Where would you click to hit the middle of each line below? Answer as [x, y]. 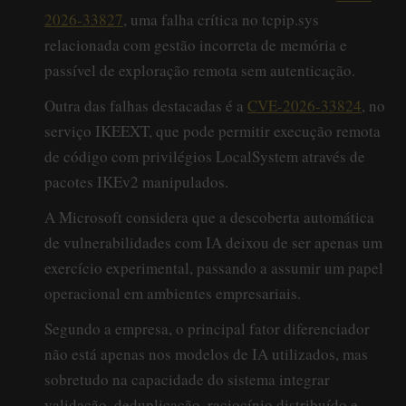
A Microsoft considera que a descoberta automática [209, 217]
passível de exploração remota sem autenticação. [200, 70]
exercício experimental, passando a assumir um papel [214, 267]
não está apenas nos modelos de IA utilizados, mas [206, 353]
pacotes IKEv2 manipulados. [136, 181]
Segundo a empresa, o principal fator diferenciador [207, 328]
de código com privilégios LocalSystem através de [205, 156]
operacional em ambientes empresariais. [173, 293]
